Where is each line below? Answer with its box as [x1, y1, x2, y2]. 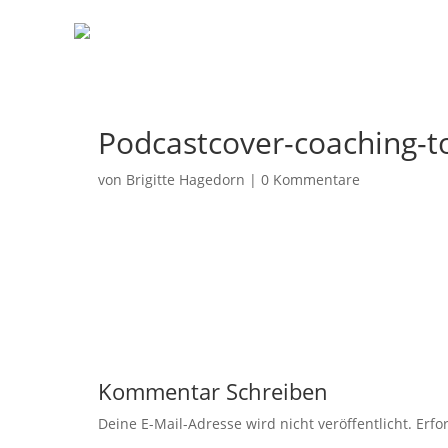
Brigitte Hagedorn [126, 170, 245, 189]
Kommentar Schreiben [98, 376, 328, 406]
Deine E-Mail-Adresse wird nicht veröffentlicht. [98, 414, 412, 433]
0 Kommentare [261, 170, 360, 189]
